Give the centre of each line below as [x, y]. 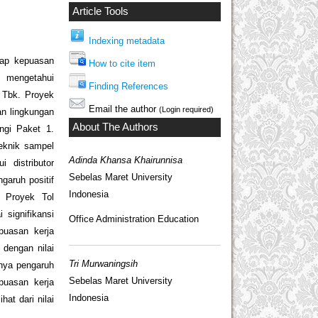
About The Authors [115, 127]
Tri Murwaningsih [103, 263]
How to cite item [122, 63]
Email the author [122, 109]
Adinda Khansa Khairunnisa [126, 160]
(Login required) [186, 109]
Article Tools [100, 12]
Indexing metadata [127, 40]
